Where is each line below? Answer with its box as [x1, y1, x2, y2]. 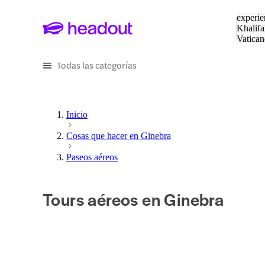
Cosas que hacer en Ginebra [66, 131, 171, 141]
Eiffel [236, 44, 257, 54]
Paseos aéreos [66, 152, 118, 163]
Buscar [236, 2, 263, 12]
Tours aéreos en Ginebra [43, 187, 224, 211]
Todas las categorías [57, 59, 137, 71]
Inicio [66, 109, 88, 120]
